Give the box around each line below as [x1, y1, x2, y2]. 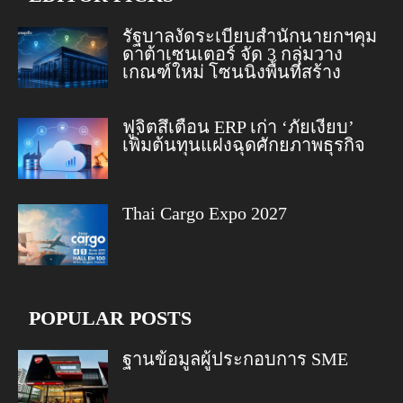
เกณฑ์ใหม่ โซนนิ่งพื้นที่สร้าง [122, 61, 341, 82]
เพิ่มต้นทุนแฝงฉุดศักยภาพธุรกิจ [122, 134, 365, 155]
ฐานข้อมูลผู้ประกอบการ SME [122, 348, 348, 369]
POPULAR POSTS [29, 306, 192, 329]
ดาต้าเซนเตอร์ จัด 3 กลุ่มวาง [122, 43, 343, 64]
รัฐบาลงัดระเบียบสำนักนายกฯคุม [122, 25, 377, 46]
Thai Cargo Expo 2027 [122, 202, 287, 223]
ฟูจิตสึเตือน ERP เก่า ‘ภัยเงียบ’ [122, 116, 354, 137]
